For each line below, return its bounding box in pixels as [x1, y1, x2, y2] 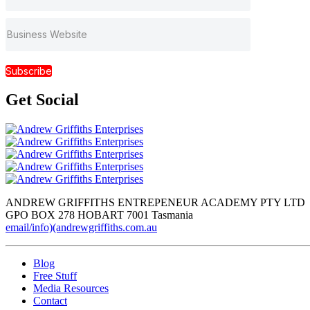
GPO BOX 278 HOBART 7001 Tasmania [6, 209, 193, 221]
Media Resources [33, 282, 109, 295]
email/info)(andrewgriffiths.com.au [6, 221, 157, 234]
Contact [33, 295, 67, 307]
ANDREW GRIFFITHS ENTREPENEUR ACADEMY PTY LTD [6, 197, 305, 209]
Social [32, 91, 79, 109]
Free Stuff [33, 270, 77, 282]
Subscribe [6, 64, 52, 77]
